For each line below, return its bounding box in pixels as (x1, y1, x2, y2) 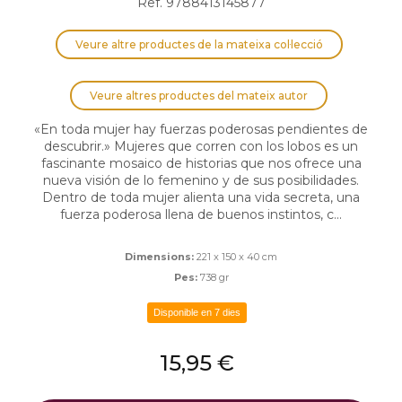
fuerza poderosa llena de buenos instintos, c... (60, 206, 342, 223)
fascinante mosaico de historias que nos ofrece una (40, 155, 362, 172)
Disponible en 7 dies (153, 307, 240, 319)
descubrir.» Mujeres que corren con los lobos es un (44, 138, 358, 155)
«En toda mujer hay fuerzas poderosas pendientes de (34, 121, 368, 138)
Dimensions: (125, 250, 197, 264)
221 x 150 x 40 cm (197, 250, 277, 264)
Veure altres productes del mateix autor (90, 89, 308, 103)
